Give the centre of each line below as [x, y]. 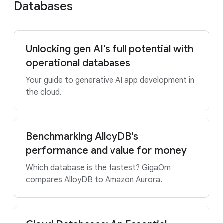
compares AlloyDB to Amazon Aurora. [94, 180]
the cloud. [44, 92]
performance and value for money [106, 151]
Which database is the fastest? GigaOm [98, 168]
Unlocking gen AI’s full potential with [110, 49]
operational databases [78, 63]
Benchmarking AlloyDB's [82, 137]
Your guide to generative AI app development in [110, 80]
